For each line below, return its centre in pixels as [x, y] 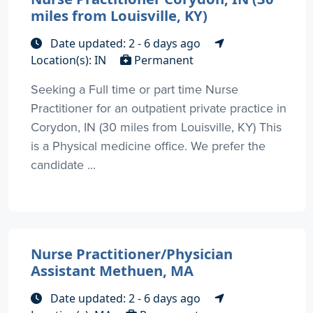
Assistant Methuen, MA [112, 271]
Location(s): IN [70, 60]
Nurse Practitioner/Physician [132, 254]
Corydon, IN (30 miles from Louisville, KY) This [156, 127]
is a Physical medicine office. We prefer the [148, 146]
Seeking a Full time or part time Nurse [134, 89]
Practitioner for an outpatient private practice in [159, 108]
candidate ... [63, 165]
